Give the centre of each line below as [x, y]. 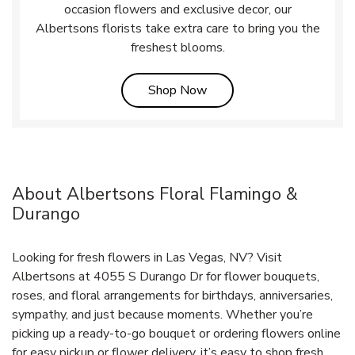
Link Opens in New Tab [271, 89]
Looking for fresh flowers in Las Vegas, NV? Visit [147, 257]
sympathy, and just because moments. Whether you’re [162, 314]
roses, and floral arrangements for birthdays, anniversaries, [172, 295]
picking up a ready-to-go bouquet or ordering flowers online [176, 333]
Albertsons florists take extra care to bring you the [177, 28]
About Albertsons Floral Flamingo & [155, 194]
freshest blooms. [177, 47]
